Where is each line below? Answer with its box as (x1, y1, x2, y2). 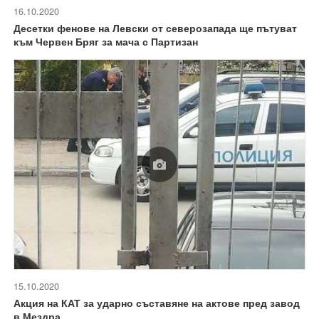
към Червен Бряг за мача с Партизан (14, 34, 198, 49)
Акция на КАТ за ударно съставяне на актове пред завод (14, 295, 300, 310)
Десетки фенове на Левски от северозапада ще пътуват (14, 21, 297, 36)
